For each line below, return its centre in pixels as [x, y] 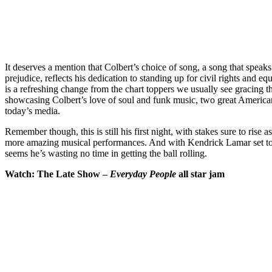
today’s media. [32, 110]
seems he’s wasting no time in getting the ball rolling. [106, 153]
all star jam [200, 174]
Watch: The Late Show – [57, 174]
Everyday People [143, 174]
